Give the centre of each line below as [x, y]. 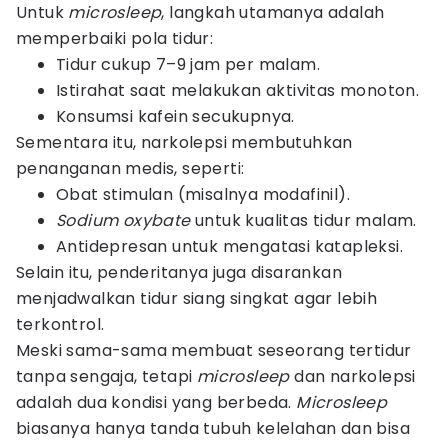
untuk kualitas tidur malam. [306, 220]
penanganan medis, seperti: [130, 168]
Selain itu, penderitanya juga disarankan [179, 272]
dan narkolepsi [352, 376]
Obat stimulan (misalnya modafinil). [203, 194]
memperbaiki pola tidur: [115, 38]
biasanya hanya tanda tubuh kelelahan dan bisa [213, 428]
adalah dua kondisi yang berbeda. [156, 402]
